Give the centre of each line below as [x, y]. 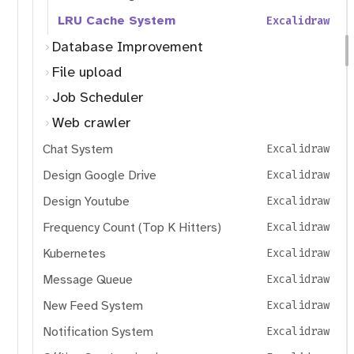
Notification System [98, 331]
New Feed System [93, 305]
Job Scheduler [98, 98]
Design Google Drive [100, 175]
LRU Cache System [117, 21]
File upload [87, 72]
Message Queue [88, 279]
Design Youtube [86, 201]
